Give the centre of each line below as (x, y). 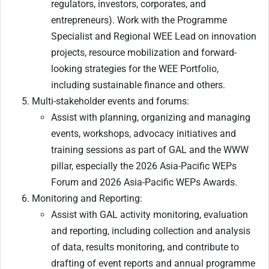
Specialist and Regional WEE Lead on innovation (154, 37)
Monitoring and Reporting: (87, 199)
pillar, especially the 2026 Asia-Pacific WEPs (144, 166)
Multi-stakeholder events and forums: (112, 101)
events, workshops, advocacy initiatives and (144, 134)
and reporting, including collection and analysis (151, 231)
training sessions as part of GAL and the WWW (150, 150)
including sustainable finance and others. (138, 85)
